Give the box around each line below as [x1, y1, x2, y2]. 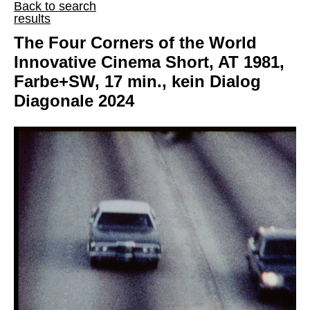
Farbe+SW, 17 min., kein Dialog [14, 72, 261, 91]
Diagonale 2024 [14, 91, 134, 111]
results [14, 12, 51, 26]
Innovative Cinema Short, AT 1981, [14, 53, 284, 72]
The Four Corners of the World [14, 33, 257, 53]
